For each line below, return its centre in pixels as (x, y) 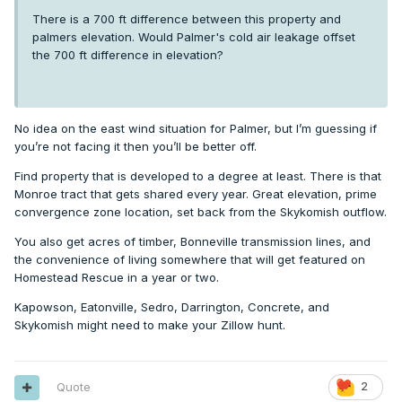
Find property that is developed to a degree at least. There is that (198, 176)
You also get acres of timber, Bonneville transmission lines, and (192, 242)
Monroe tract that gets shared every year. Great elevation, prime (196, 194)
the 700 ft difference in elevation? (128, 55)
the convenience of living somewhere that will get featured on (190, 260)
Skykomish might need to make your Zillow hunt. (150, 325)
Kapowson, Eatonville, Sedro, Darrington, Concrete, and (172, 307)
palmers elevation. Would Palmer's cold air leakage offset (194, 37)
